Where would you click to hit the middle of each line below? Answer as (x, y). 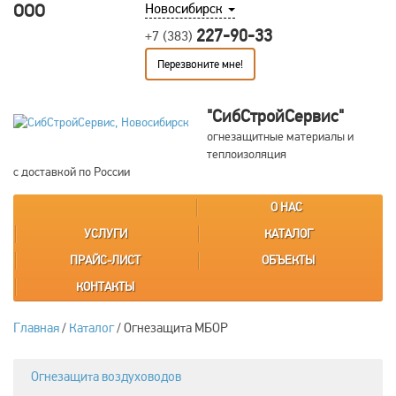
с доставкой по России (72, 172)
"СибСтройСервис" (275, 116)
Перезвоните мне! (200, 65)
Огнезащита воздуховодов (106, 377)
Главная (36, 328)
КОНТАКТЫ (106, 287)
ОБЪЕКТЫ (289, 260)
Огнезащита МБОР (176, 328)
